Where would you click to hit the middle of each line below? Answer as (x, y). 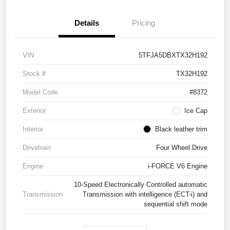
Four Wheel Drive (182, 147)
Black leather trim (181, 129)
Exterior (34, 110)
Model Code (40, 92)
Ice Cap (196, 110)
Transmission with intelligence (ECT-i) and (145, 194)
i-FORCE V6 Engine (178, 166)
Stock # (34, 73)
